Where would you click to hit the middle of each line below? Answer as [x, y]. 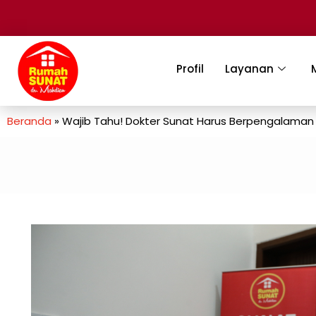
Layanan [250, 69]
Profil [190, 69]
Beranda [29, 121]
